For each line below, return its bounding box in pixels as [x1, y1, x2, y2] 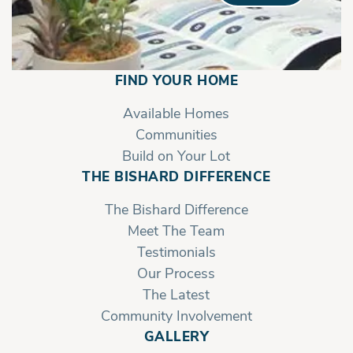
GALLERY [143, 327, 210, 346]
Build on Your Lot [122, 146, 231, 165]
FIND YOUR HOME [114, 71, 239, 90]
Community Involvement [100, 306, 252, 325]
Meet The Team [128, 221, 225, 240]
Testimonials [136, 242, 216, 262]
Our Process [137, 263, 216, 283]
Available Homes [123, 103, 230, 123]
